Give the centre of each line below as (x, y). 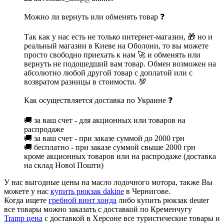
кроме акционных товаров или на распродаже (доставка (120, 156)
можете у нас (27, 191)
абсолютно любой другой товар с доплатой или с (108, 72)
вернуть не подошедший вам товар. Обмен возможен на (120, 63)
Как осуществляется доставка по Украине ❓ (98, 100)
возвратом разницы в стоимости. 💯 (85, 81)
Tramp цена (23, 218)
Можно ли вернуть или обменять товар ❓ (94, 16)
